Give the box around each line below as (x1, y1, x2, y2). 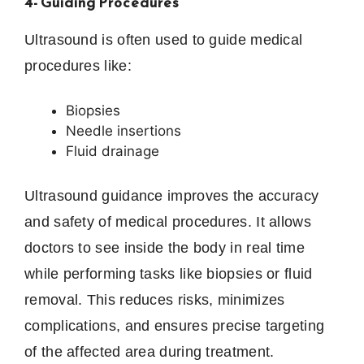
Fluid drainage (66, 143, 159, 160)
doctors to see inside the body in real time (24, 239, 305, 256)
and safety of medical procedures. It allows (24, 213, 311, 230)
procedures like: (24, 58, 132, 75)
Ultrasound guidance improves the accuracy (24, 187, 319, 204)
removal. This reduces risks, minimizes (24, 291, 285, 308)
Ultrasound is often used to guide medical (24, 32, 303, 49)
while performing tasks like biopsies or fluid (24, 265, 313, 282)
